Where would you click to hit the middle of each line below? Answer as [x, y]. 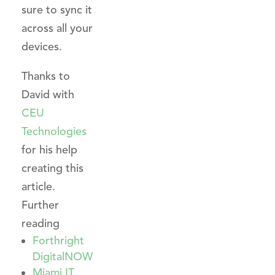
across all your [57, 28]
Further [40, 205]
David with [48, 95]
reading [41, 223]
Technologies [54, 131]
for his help [49, 150]
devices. [42, 47]
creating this [52, 168]
